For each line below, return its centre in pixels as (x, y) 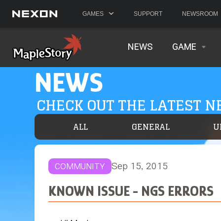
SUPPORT (148, 14)
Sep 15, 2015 (139, 166)
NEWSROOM (200, 14)
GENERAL (150, 127)
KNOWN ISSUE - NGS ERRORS (131, 191)
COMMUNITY (80, 166)
